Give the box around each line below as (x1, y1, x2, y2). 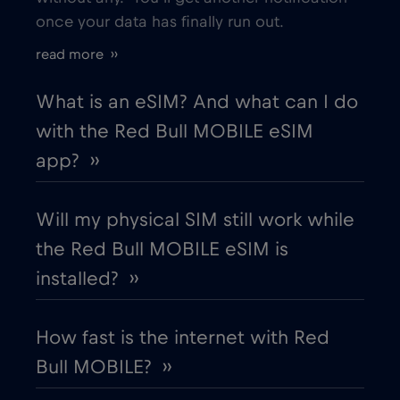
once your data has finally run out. (36, 14, 284, 31)
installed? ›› (36, 269, 138, 289)
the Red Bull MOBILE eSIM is (36, 239, 288, 260)
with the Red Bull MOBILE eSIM (36, 121, 313, 142)
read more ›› (36, 47, 118, 62)
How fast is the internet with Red (36, 328, 329, 348)
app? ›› (36, 151, 99, 171)
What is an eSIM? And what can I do (36, 92, 358, 112)
